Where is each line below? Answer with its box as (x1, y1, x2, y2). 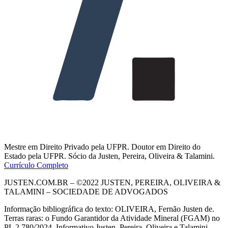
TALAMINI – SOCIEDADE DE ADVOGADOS (4, 187, 168, 196)
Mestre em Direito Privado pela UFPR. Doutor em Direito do (4, 142, 201, 151)
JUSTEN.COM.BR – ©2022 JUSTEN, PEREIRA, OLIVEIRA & (4, 178, 220, 187)
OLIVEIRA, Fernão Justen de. (115, 204, 214, 213)
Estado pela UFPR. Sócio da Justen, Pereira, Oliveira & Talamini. (4, 151, 215, 160)
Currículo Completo (4, 160, 68, 169)
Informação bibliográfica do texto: (4, 204, 113, 213)
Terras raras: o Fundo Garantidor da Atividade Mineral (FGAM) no (4, 213, 220, 222)
